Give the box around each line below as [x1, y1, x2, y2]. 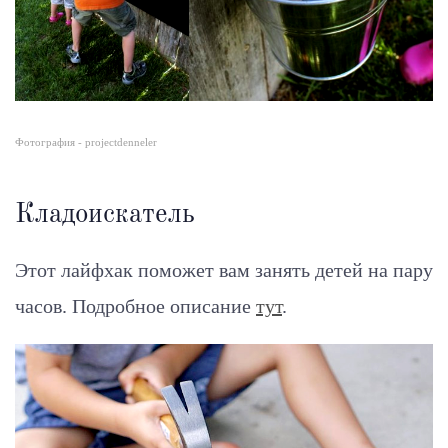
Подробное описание [72, 294, 251, 317]
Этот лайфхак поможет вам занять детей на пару [15, 258, 433, 281]
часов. [15, 294, 72, 317]
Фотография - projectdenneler [15, 136, 157, 148]
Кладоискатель [15, 200, 195, 228]
